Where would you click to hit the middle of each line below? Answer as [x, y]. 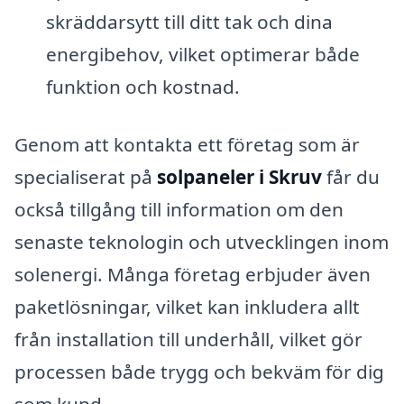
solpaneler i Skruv [239, 176]
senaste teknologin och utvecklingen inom [202, 241]
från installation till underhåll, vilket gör [188, 339]
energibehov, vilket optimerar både [202, 54]
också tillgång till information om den [179, 209]
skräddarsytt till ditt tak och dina [189, 21]
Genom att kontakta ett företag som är [187, 144]
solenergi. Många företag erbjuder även [193, 274]
